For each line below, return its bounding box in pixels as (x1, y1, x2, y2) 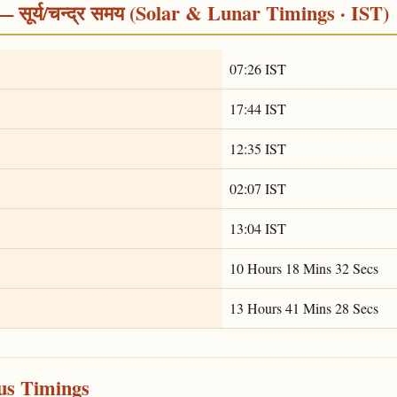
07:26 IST (230, 58, 286, 78)
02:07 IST (230, 178, 286, 198)
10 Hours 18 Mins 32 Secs (230, 258, 378, 277)
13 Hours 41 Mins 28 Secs (230, 298, 378, 317)
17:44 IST (230, 98, 286, 118)
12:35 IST (230, 138, 286, 158)
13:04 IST (230, 218, 286, 237)
